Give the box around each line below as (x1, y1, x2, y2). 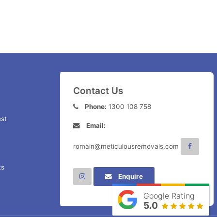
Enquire (118, 172, 143, 181)
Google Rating (143, 190, 195, 201)
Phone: (85, 103, 107, 111)
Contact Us (73, 85, 123, 96)
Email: (86, 121, 106, 129)
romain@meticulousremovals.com (73, 142, 179, 151)
